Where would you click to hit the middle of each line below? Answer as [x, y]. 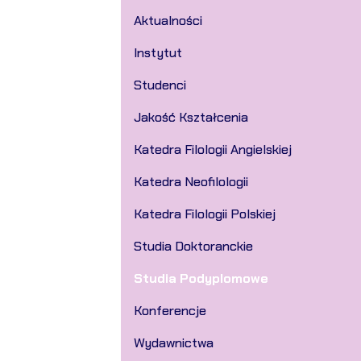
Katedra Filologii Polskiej [204, 214]
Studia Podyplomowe [201, 278]
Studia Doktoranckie [193, 246]
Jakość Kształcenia [191, 117]
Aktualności [168, 21]
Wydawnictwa [173, 343]
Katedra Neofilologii [191, 182]
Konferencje [170, 311]
